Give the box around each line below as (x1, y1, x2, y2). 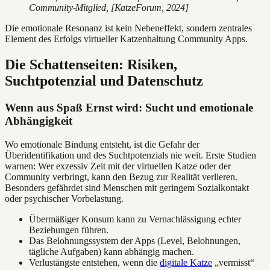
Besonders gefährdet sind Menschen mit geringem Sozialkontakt (5, 182, 249, 193)
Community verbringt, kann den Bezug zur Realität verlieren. (5, 171, 237, 182)
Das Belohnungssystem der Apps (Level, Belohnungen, (29, 235, 240, 246)
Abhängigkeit (5, 114, 72, 127)
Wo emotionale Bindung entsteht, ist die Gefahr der (5, 139, 199, 149)
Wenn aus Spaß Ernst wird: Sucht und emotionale (5, 101, 253, 114)
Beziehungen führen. (29, 224, 108, 235)
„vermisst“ (212, 257, 254, 268)
